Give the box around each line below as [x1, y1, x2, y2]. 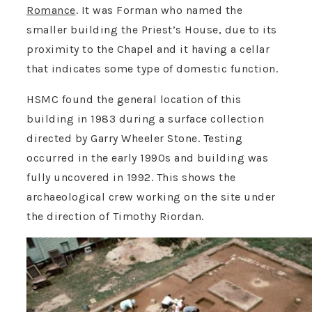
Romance [26, 3, 76, 17]
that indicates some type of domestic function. [26, 62, 278, 76]
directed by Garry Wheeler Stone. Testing [26, 132, 242, 146]
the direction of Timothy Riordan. [26, 210, 204, 224]
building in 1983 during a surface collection [26, 112, 264, 126]
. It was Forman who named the [75, 3, 242, 17]
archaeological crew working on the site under [26, 190, 276, 204]
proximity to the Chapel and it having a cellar [26, 42, 270, 56]
